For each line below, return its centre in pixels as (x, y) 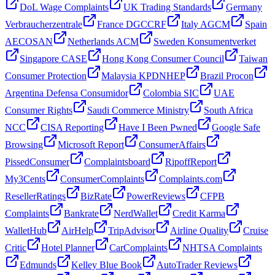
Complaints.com (191, 179)
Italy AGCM (206, 24)
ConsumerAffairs (172, 144)
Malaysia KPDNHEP (143, 76)
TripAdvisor (132, 230)
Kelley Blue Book (107, 265)
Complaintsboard (117, 161)
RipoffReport (191, 161)
